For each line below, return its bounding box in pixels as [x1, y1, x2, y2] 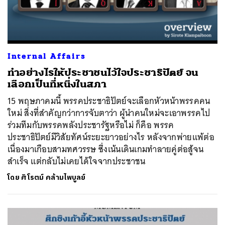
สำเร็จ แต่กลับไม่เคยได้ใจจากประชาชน [8, 153, 146, 169]
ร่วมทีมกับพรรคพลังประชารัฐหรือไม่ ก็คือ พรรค [8, 117, 174, 133]
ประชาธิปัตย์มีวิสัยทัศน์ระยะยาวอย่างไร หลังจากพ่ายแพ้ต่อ [8, 129, 214, 145]
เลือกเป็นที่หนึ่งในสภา [8, 77, 106, 90]
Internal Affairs [8, 51, 86, 61]
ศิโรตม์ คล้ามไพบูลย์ [21, 171, 86, 183]
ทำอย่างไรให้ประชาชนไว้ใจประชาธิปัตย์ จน [8, 66, 199, 79]
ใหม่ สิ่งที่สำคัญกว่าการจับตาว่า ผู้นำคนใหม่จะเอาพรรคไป [8, 105, 210, 121]
